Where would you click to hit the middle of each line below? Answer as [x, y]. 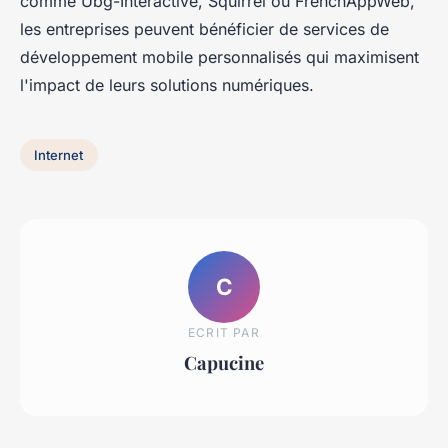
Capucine [224, 362]
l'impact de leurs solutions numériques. [167, 85]
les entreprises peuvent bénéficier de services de [204, 29]
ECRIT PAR [224, 332]
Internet [59, 154]
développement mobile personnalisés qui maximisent [219, 57]
